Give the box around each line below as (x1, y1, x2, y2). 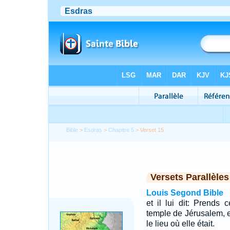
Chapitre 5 (108, 127, 135, 133)
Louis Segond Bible (146, 188, 223, 197)
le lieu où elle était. (146, 219, 215, 228)
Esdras (84, 127, 103, 133)
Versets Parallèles (150, 172, 229, 182)
